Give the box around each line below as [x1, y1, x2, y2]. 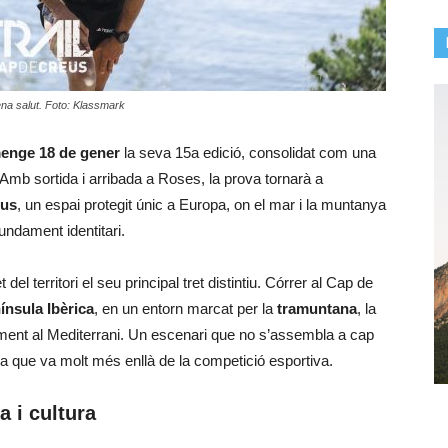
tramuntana [277, 300, 357, 317]
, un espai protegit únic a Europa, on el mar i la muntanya [17, 196, 386, 213]
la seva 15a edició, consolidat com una [120, 144, 376, 161]
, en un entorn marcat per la [94, 300, 277, 317]
